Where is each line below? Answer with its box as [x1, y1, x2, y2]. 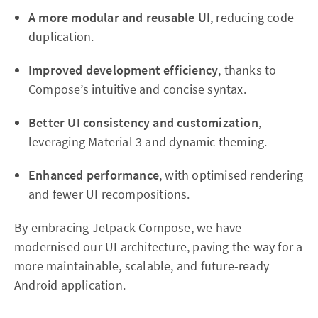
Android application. [14, 277, 126, 294]
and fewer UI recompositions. [28, 186, 190, 203]
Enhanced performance [28, 167, 159, 184]
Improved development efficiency [28, 62, 219, 79]
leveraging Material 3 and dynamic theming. [28, 133, 268, 150]
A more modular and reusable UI [28, 9, 210, 26]
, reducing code [210, 9, 294, 26]
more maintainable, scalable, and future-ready [14, 258, 270, 275]
